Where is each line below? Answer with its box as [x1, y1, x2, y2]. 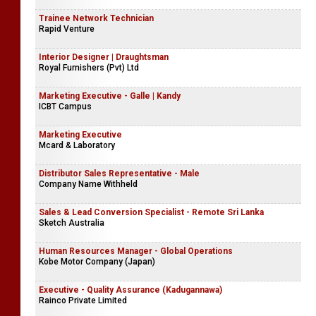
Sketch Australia [39, 218, 104, 228]
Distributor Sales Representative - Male [39, 169, 200, 178]
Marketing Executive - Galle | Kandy [39, 91, 181, 101]
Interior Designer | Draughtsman [39, 52, 169, 62]
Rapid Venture [39, 24, 95, 34]
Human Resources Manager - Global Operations [39, 246, 233, 256]
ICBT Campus [39, 102, 92, 111]
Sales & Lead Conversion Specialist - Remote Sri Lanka [39, 207, 264, 217]
